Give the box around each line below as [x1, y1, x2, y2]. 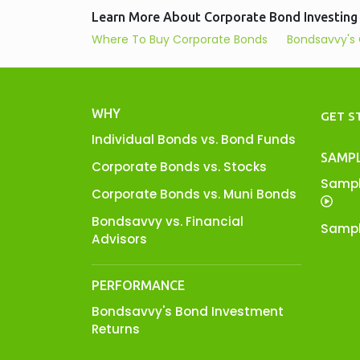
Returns [92, 321, 140, 337]
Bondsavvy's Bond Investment [92, 303, 284, 320]
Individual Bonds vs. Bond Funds [92, 131, 296, 148]
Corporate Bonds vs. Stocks [92, 158, 267, 175]
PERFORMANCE [92, 278, 185, 292]
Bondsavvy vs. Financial [92, 213, 243, 230]
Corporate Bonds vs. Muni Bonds [92, 186, 297, 202]
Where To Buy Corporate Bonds [92, 31, 268, 47]
